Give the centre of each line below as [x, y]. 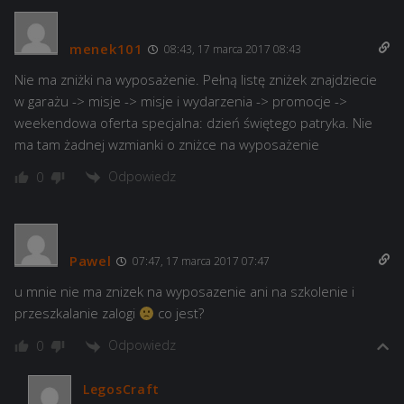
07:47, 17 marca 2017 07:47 [199, 262]
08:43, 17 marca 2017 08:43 [231, 50]
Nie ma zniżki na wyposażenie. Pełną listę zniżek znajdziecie [196, 80]
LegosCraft [121, 389]
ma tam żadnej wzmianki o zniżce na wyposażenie [167, 145]
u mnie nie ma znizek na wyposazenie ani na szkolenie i [184, 292]
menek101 [106, 49]
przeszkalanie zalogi [77, 313]
